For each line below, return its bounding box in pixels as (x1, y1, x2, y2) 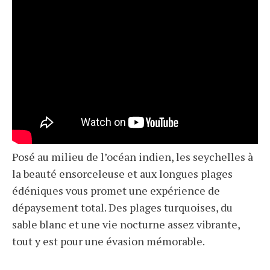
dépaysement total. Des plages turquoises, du (12, 200, 233, 215)
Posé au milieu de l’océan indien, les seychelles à (12, 149, 253, 165)
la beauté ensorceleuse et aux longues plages (12, 166, 233, 181)
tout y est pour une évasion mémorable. (12, 234, 205, 249)
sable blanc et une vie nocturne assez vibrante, (12, 217, 240, 232)
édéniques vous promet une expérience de (12, 183, 220, 198)
